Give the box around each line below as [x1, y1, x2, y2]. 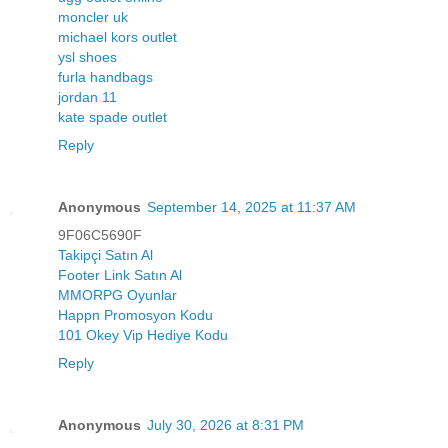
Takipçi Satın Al [58, 247, 153, 264]
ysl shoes [58, 49, 117, 66]
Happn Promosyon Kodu [58, 307, 213, 324]
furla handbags [58, 69, 153, 86]
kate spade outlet [58, 109, 167, 126]
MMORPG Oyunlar [58, 287, 177, 304]
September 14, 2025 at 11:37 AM [147, 199, 356, 216]
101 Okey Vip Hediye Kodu [58, 327, 228, 344]
